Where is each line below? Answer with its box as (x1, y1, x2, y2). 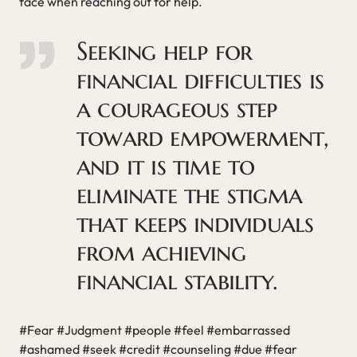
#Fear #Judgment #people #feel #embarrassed (19, 321, 290, 338)
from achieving (76, 235, 245, 268)
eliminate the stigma (76, 178, 302, 210)
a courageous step (76, 92, 277, 124)
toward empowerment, (76, 120, 328, 153)
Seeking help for (76, 34, 253, 67)
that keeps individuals (76, 206, 314, 239)
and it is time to (76, 149, 255, 182)
